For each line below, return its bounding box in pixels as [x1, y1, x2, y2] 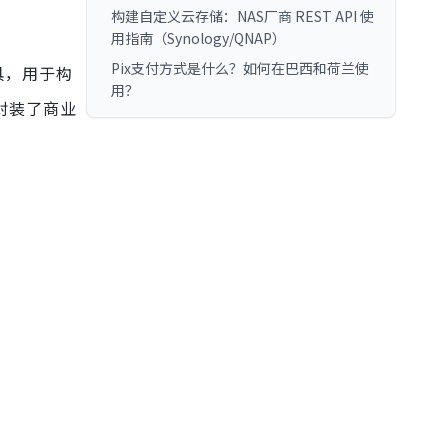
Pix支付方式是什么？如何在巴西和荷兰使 [111, 58, 369, 78]
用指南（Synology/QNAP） [111, 28, 286, 48]
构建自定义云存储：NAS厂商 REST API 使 [111, 6, 374, 26]
